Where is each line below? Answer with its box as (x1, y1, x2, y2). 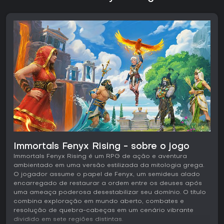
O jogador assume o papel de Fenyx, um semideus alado (13, 171, 200, 178)
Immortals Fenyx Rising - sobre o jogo (13, 142, 189, 151)
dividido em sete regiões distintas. (13, 216, 123, 223)
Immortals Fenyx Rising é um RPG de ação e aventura (13, 153, 187, 160)
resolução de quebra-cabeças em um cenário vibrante (13, 207, 193, 214)
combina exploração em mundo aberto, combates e (13, 198, 184, 205)
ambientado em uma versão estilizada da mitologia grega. (13, 162, 204, 169)
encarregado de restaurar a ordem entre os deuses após (13, 180, 202, 187)
